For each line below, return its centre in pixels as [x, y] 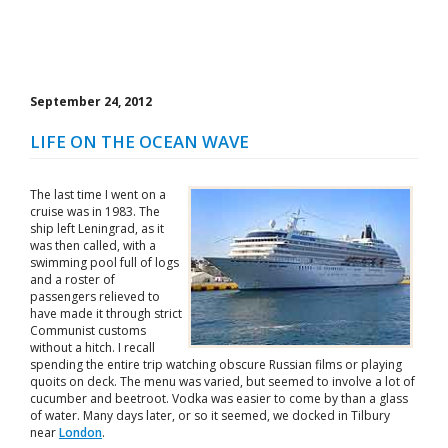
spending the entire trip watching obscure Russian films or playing [216, 364]
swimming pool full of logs [104, 262]
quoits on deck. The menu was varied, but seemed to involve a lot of [222, 381]
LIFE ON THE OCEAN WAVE [139, 141]
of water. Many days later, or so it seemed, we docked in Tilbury [210, 415]
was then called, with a [93, 245]
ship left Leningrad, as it [97, 228]
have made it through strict [106, 313]
